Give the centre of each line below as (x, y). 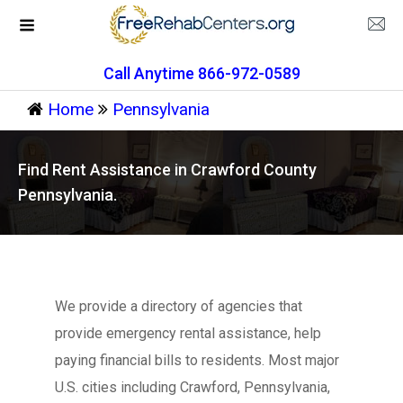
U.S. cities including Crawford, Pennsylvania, (192, 387)
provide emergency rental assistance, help (188, 333)
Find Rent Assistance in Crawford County (167, 170)
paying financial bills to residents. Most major (197, 360)
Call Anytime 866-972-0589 (201, 73)
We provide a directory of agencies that (178, 306)
